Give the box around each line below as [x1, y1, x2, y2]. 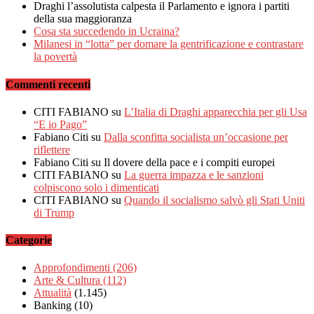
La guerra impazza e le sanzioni [124, 168, 264, 181]
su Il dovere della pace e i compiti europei [88, 156, 275, 168]
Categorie [6, 234, 52, 247]
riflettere [34, 143, 70, 156]
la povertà [34, 50, 77, 63]
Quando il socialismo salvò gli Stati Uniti [124, 193, 305, 206]
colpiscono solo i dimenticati [34, 181, 159, 193]
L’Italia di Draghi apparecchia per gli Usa [124, 105, 307, 118]
